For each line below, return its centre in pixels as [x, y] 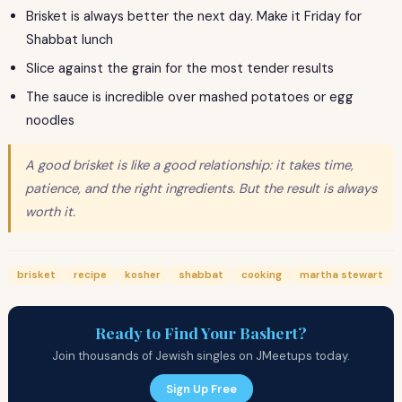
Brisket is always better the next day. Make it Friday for [194, 17]
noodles [50, 121]
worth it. [50, 212]
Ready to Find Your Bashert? [201, 333]
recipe [90, 275]
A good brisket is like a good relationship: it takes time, [189, 166]
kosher [143, 275]
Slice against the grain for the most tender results [180, 69]
